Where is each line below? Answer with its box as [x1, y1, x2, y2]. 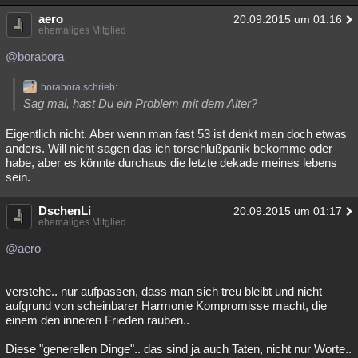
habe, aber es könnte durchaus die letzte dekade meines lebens [6, 156, 337, 169]
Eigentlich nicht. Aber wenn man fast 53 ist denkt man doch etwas [6, 127, 347, 141]
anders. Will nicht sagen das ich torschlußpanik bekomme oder [6, 141, 332, 155]
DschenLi [38, 204, 91, 217]
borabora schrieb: [41, 82, 117, 93]
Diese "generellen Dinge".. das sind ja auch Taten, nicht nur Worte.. [6, 342, 352, 356]
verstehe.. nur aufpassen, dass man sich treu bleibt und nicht [6, 284, 322, 298]
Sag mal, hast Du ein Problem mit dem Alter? [23, 97, 257, 110]
